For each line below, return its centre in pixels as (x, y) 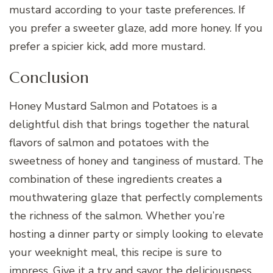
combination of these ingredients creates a (115, 179)
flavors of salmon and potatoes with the (109, 143)
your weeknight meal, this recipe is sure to (115, 253)
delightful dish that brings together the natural (129, 125)
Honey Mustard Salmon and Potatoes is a (113, 106)
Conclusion (49, 77)
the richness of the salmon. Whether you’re (117, 216)
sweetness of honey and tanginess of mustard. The (136, 161)
